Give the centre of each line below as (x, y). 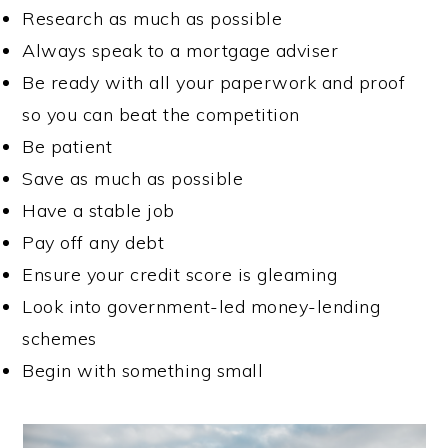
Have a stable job (98, 210)
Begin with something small (143, 370)
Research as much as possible (152, 18)
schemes (59, 338)
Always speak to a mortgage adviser (180, 50)
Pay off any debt (93, 242)
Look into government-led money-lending (201, 306)
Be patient (67, 146)
